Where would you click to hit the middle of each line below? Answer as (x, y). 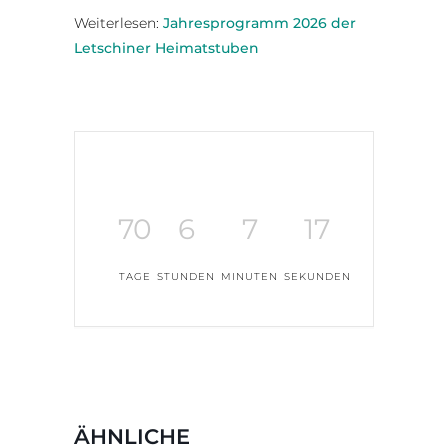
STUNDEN (186, 276)
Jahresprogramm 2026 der (259, 22)
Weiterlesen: (118, 22)
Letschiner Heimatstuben (166, 47)
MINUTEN (249, 276)
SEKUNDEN (317, 276)
